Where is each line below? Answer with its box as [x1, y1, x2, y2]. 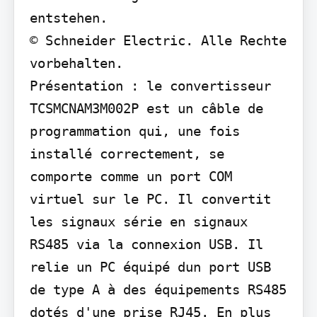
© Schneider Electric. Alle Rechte [29, 32, 287, 48]
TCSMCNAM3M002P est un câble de [29, 100, 263, 116]
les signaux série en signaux [29, 213, 248, 229]
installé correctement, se [29, 145, 224, 161]
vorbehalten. [29, 54, 123, 71]
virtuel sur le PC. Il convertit [29, 190, 271, 207]
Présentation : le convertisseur [29, 77, 271, 93]
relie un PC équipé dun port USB [29, 258, 271, 275]
